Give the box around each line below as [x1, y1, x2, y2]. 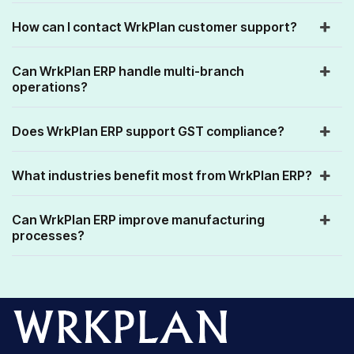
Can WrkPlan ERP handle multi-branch [12, 62, 244, 79]
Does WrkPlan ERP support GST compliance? [12, 122, 284, 139]
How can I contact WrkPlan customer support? [12, 18, 297, 35]
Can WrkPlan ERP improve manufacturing [12, 211, 265, 228]
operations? [12, 78, 88, 95]
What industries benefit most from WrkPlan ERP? [12, 167, 312, 183]
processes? [12, 227, 85, 243]
